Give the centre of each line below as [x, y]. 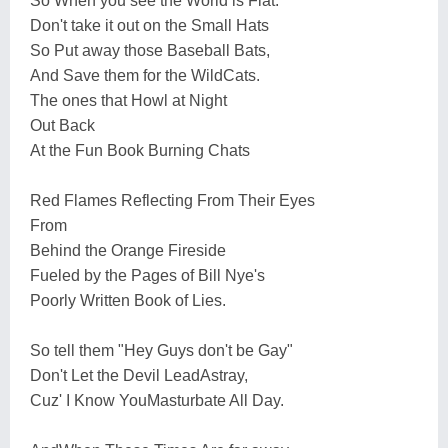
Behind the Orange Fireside [128, 250]
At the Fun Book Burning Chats [140, 150]
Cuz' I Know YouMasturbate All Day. [157, 400]
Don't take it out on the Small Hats [149, 25]
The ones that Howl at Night [128, 100]
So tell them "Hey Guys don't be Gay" [161, 350]
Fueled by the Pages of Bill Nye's [147, 275]
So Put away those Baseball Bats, [150, 50]
